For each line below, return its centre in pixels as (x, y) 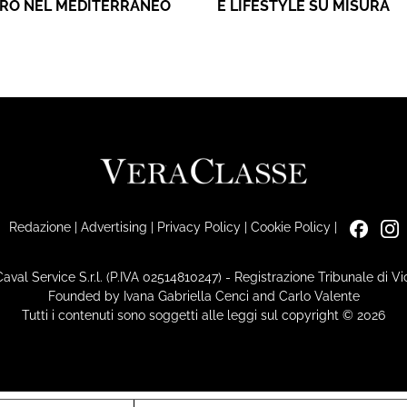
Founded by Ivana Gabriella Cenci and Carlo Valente (203, 295)
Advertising (114, 227)
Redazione (40, 227)
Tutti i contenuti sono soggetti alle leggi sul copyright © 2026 (203, 314)
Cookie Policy (290, 227)
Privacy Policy (199, 227)
